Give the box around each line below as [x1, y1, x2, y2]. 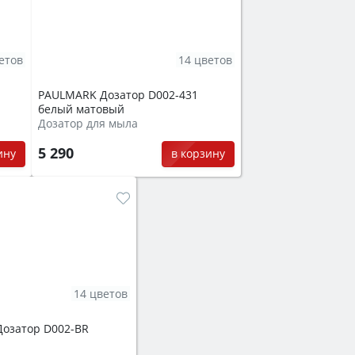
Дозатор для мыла [38, 116, 138, 132]
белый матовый [38, 101, 124, 117]
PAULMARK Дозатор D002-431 [38, 87, 198, 103]
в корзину [170, 146, 225, 162]
